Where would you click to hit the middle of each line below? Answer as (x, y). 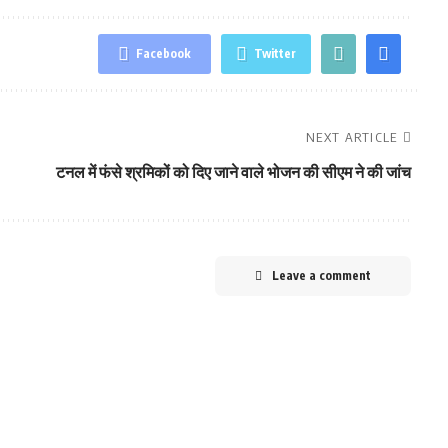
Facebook (163, 53)
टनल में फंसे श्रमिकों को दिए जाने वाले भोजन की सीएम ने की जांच (233, 172)
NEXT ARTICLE (352, 137)
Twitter (274, 53)
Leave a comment (321, 275)
